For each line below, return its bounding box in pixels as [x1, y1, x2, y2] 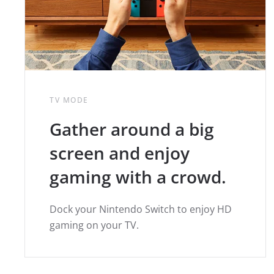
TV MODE [50, 94, 89, 105]
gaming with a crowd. [50, 165, 226, 188]
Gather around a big [50, 117, 214, 141]
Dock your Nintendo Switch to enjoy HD [50, 202, 232, 216]
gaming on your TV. [50, 218, 139, 232]
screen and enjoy [50, 141, 190, 165]
